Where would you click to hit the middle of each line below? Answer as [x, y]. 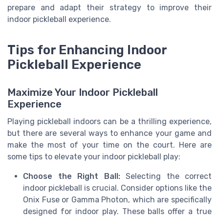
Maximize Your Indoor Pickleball [83, 92]
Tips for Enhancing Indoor [87, 50]
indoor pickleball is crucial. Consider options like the [117, 188]
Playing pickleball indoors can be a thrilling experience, [109, 121]
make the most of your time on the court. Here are [109, 145]
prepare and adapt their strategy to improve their [109, 7]
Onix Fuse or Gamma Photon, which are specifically [117, 199]
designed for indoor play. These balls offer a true [117, 211]
